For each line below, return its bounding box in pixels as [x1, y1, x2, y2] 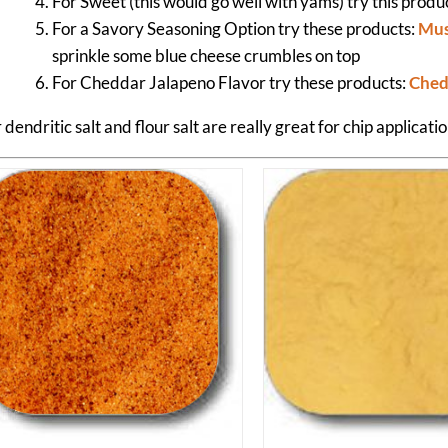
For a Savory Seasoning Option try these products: [52, 18, 418, 40]
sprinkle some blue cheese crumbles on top [52, 45, 360, 67]
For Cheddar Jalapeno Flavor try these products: [52, 72, 409, 94]
